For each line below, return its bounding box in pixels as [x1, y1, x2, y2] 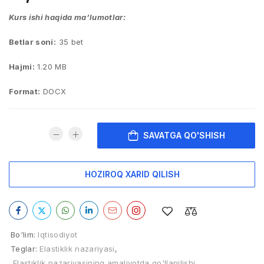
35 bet [56, 37, 84, 47]
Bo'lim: [11, 230, 36, 239]
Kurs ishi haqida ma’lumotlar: [9, 12, 126, 22]
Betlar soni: [9, 37, 57, 47]
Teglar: [11, 244, 38, 253]
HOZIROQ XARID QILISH [84, 169, 180, 179]
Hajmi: [9, 62, 35, 71]
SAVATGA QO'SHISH [143, 130, 225, 140]
